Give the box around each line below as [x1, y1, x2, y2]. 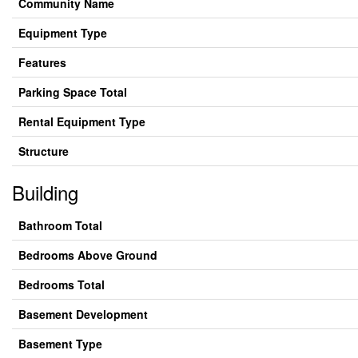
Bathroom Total [18, 217, 102, 233]
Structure [18, 143, 69, 159]
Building [12, 178, 78, 206]
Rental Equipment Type [18, 113, 145, 129]
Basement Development [18, 306, 148, 322]
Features [18, 54, 66, 70]
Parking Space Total [18, 84, 127, 100]
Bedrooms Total [18, 276, 105, 292]
